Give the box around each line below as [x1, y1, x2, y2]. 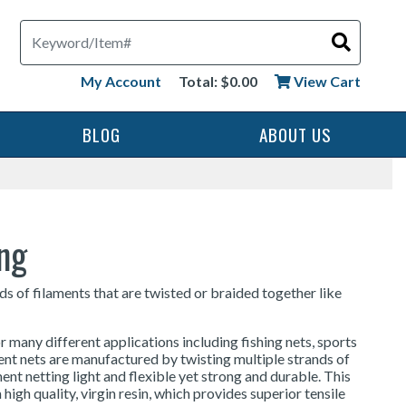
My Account [80, 72, 161, 90]
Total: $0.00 [178, 72, 257, 90]
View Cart [290, 72, 361, 90]
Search [18, 18, 65, 36]
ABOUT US [259, 121, 333, 148]
